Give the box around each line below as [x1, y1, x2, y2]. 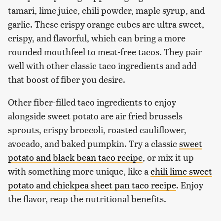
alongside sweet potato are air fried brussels [8, 109, 183, 122]
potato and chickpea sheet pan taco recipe [8, 178, 176, 191]
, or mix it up [143, 150, 194, 163]
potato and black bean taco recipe [8, 150, 143, 163]
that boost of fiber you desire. [8, 73, 125, 85]
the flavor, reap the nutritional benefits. [8, 192, 166, 205]
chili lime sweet [150, 164, 212, 177]
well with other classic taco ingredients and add [8, 59, 196, 72]
